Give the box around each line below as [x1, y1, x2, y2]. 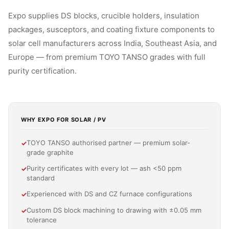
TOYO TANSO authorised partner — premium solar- [27, 139, 190, 147]
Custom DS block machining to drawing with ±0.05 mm [27, 206, 201, 214]
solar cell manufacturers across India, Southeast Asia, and [8, 38, 217, 48]
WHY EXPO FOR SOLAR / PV [21, 116, 106, 123]
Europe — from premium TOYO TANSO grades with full [8, 52, 205, 62]
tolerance [27, 216, 57, 224]
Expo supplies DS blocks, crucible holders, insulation [8, 11, 199, 20]
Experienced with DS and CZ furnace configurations [27, 190, 192, 198]
